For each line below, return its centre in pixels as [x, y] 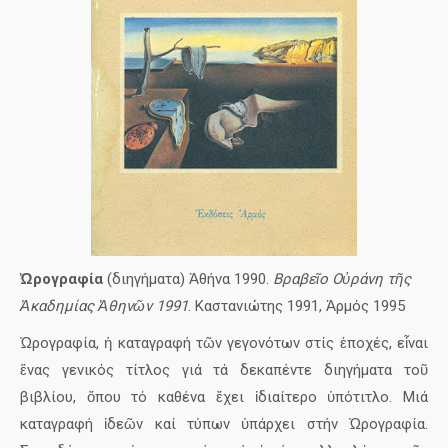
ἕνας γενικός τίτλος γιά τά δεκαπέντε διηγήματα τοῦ [224, 370]
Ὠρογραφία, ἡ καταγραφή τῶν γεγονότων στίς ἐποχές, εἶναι [224, 343]
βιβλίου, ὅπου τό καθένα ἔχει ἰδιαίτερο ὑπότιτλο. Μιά [224, 397]
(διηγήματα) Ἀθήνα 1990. [188, 279]
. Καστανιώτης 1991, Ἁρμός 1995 [296, 306]
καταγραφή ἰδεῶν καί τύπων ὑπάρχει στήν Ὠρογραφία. [224, 424]
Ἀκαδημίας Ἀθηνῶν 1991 [104, 306]
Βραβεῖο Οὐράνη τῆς [342, 279]
